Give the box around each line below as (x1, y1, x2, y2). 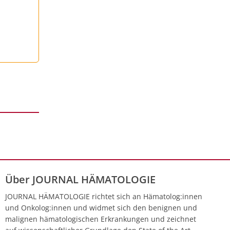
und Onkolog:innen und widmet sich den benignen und (5, 202, 198, 213)
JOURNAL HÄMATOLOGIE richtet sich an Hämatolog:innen (5, 191, 203, 201)
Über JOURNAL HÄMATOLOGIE (5, 172, 156, 186)
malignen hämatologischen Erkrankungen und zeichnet (5, 214, 197, 224)
